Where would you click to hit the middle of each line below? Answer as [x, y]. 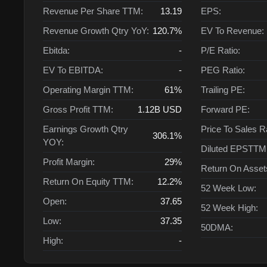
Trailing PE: [223, 90]
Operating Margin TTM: [88, 90]
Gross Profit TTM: [78, 109]
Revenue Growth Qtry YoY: [96, 31]
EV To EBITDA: [73, 70]
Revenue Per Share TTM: [93, 11]
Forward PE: [225, 109]
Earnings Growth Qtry [86, 129]
